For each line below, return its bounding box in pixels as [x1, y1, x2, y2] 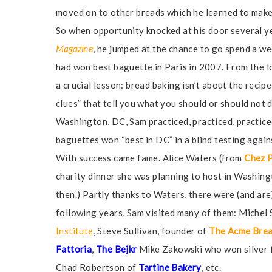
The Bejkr [96, 243, 137, 254]
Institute [56, 225, 93, 236]
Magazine [56, 43, 93, 54]
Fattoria [56, 243, 92, 254]
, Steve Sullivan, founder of [93, 225, 209, 236]
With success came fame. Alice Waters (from [56, 152, 245, 163]
